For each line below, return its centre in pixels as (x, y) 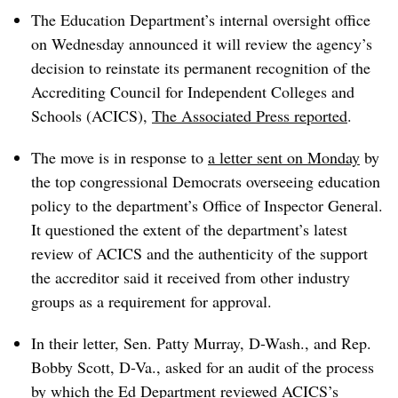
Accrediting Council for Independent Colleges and (193, 92)
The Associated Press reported (250, 115)
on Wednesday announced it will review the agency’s (202, 44)
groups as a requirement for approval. (151, 301)
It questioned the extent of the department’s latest (189, 229)
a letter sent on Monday (284, 157)
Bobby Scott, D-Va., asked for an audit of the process (203, 367)
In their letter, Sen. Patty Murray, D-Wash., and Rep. (201, 343)
